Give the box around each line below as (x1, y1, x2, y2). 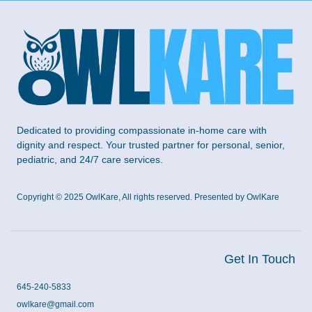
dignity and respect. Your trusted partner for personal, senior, (17, 139, 285, 150)
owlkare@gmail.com (17, 299, 94, 310)
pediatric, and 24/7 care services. (17, 153, 163, 165)
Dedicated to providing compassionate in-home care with (17, 124, 267, 136)
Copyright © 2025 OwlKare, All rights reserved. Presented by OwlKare (17, 192, 279, 203)
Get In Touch (224, 252, 295, 267)
